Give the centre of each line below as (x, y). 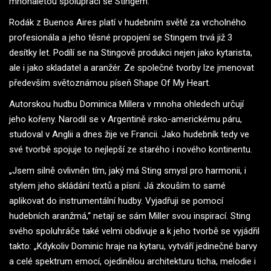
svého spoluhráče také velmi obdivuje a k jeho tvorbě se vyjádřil (134, 231)
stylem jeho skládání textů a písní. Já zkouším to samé (117, 185)
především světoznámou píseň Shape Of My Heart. (110, 83)
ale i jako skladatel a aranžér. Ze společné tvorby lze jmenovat (132, 67)
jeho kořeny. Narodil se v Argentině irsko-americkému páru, (126, 119)
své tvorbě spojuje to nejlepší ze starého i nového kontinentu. (131, 149)
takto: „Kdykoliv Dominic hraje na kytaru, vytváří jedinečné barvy (133, 246)
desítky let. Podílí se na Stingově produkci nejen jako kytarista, (131, 52)
